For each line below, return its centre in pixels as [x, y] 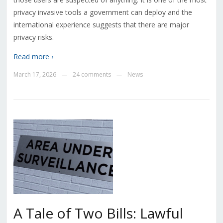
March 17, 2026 [35, 75]
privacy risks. [33, 37]
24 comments [92, 75]
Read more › [33, 57]
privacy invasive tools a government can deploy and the [103, 12]
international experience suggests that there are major [101, 25]
